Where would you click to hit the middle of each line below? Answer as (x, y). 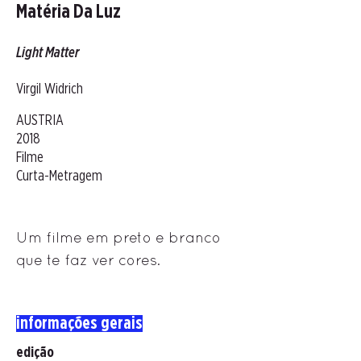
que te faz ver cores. (88, 260)
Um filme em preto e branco (118, 237)
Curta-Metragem (59, 176)
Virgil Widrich (50, 89)
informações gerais (79, 324)
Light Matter (48, 53)
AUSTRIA (40, 121)
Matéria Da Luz (68, 12)
